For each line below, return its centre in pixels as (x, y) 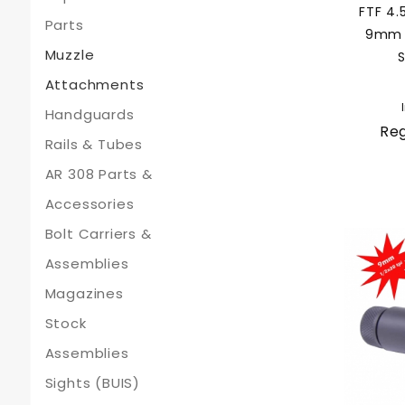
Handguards (89, 114)
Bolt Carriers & (98, 234)
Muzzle (70, 55)
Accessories (89, 204)
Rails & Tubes (94, 144)
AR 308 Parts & (99, 174)
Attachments (94, 85)
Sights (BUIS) (93, 383)
